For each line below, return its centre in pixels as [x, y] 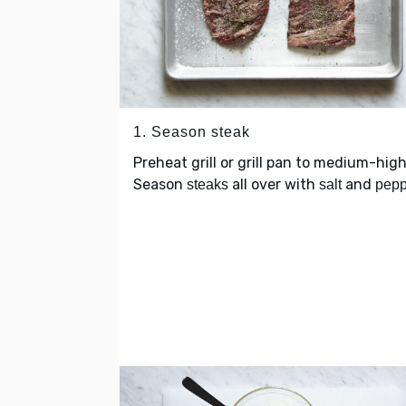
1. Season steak [192, 132]
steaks [208, 185]
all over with [274, 185]
